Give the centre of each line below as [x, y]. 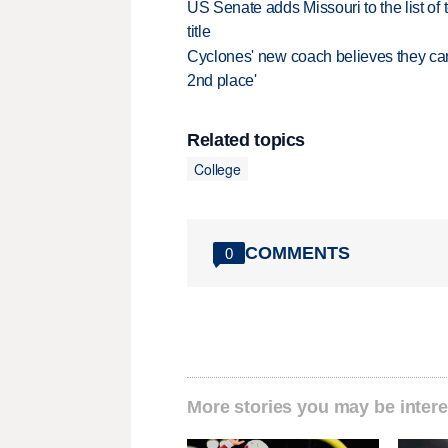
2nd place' [222, 81]
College [218, 168]
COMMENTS [297, 252]
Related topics [246, 140]
